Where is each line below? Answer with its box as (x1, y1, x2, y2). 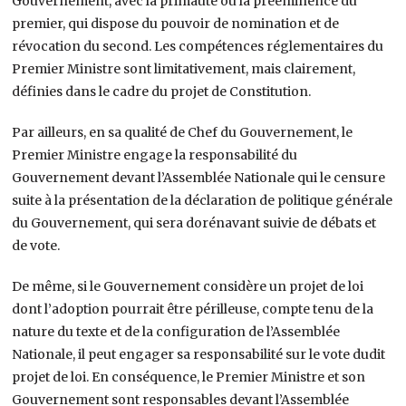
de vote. (12, 237, 61, 254)
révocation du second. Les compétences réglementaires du (12, 37, 384, 54)
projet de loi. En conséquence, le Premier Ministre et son (12, 368, 366, 385)
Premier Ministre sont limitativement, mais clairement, (12, 60, 356, 77)
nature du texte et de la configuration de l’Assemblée (12, 323, 341, 340)
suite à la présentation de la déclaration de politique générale (12, 191, 393, 208)
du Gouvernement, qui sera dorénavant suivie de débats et (12, 214, 377, 231)
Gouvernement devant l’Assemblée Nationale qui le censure (12, 169, 386, 186)
